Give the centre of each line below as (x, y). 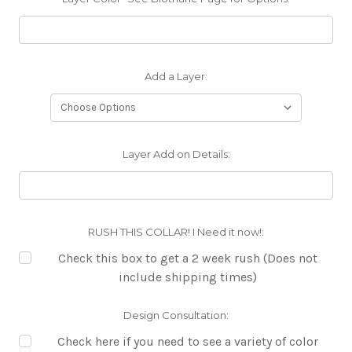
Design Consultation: (176, 315)
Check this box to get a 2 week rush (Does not (188, 258)
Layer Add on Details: (176, 154)
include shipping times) (188, 277)
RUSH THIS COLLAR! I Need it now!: (176, 232)
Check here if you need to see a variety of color (188, 342)
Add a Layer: (176, 77)
